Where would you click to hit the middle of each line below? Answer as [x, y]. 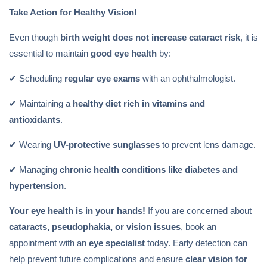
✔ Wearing [31, 145]
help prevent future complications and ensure [97, 259]
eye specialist [117, 243]
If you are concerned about [198, 211]
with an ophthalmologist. [188, 78]
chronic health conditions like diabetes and [149, 170]
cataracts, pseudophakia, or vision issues [95, 227]
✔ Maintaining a [41, 103]
